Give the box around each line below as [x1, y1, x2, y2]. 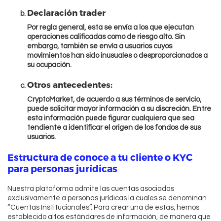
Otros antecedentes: [27, 79, 112, 90]
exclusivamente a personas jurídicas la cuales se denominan [7, 194, 207, 202]
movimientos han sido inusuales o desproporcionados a [27, 52, 208, 60]
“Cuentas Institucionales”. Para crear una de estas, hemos [7, 204, 199, 212]
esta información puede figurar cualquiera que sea [27, 114, 194, 122]
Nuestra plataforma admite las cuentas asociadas [7, 185, 174, 193]
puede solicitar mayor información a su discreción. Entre [27, 105, 211, 113]
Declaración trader [27, 7, 106, 18]
